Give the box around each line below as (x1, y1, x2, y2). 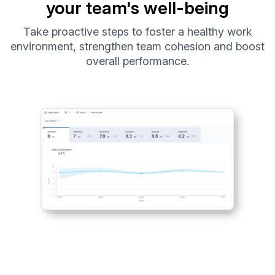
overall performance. (86, 54, 189, 68)
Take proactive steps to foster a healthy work (23, 25, 252, 38)
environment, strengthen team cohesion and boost (10, 39, 265, 53)
